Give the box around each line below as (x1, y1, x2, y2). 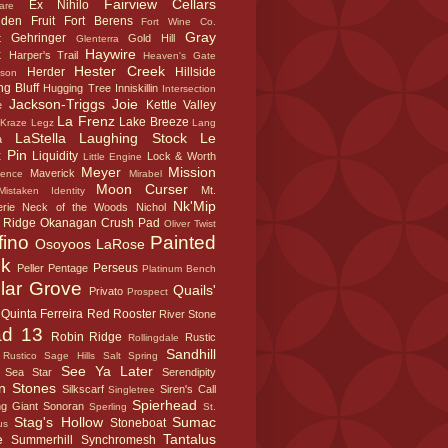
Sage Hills (44, 350, 96, 362)
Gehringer (10, 31, 66, 46)
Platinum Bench (141, 263, 217, 275)
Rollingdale (128, 332, 180, 344)
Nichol (135, 201, 166, 214)
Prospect (127, 286, 169, 298)
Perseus (92, 261, 138, 276)
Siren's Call (160, 383, 217, 396)
